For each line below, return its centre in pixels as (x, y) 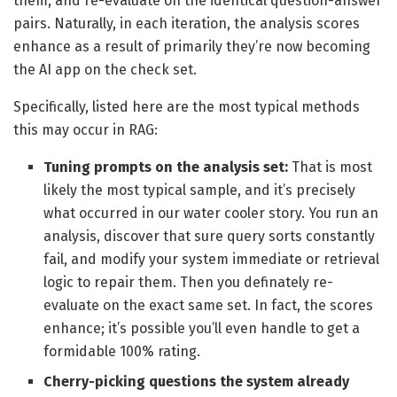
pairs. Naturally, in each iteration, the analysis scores (187, 24)
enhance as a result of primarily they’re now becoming (192, 47)
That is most (331, 167)
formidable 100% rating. (122, 352)
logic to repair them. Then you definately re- (189, 283)
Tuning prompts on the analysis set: (166, 167)
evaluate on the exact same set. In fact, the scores (209, 306)
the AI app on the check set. (105, 70)
